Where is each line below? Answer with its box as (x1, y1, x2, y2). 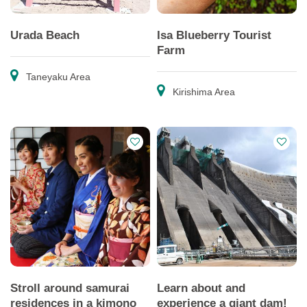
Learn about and (157, 281, 245, 295)
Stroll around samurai (10, 281, 130, 295)
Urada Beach (10, 28, 79, 42)
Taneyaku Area (23, 71, 90, 82)
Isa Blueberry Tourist (157, 28, 271, 42)
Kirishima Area (170, 86, 235, 97)
